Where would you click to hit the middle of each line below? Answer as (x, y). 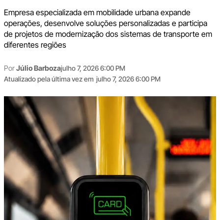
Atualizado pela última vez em (49, 79)
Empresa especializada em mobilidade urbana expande (97, 12)
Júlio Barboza (38, 68)
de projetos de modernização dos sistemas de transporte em (108, 34)
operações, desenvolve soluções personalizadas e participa (105, 23)
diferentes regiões (35, 44)
